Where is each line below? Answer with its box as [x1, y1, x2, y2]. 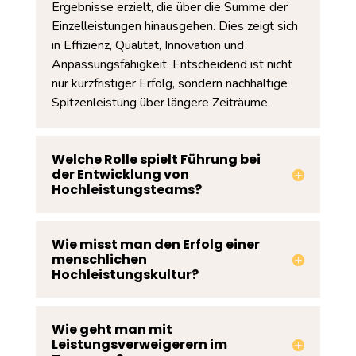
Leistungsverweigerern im [51, 335, 227, 354]
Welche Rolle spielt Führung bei [51, 150, 261, 168]
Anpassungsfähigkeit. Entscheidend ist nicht [51, 56, 292, 73]
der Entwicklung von [51, 165, 189, 184]
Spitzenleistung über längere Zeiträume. [51, 94, 270, 111]
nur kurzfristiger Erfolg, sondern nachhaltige [51, 75, 288, 92]
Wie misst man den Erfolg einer [51, 235, 260, 253]
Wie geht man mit [51, 320, 172, 339]
